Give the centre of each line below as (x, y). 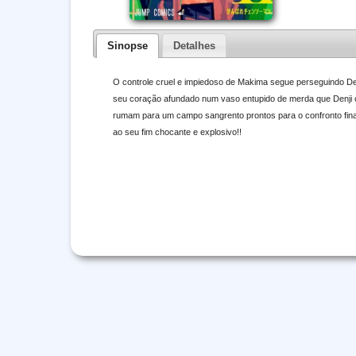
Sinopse (128, 45)
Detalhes (194, 45)
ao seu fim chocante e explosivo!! (177, 132)
